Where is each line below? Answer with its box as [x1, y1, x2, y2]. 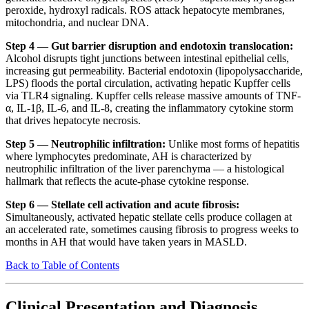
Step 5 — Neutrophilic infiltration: [6, 138, 166, 150]
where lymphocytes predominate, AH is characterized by [6, 150, 252, 163]
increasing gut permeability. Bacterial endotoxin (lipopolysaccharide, [6, 65, 303, 77]
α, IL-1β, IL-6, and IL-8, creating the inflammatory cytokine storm [6, 102, 293, 114]
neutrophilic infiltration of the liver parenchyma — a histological [6, 163, 284, 175]
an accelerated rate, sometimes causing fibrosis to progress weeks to [6, 223, 299, 236]
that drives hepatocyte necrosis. [6, 114, 141, 127]
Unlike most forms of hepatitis [166, 138, 299, 150]
